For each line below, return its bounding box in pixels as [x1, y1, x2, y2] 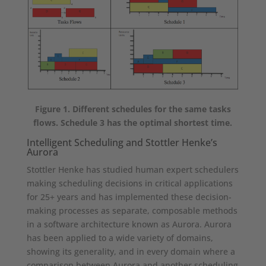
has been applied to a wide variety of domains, [26, 232, 213, 243]
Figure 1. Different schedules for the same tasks [34, 103, 231, 115]
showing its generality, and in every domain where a [26, 245, 235, 257]
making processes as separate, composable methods [26, 204, 237, 216]
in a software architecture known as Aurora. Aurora [26, 218, 232, 230]
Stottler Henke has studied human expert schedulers [26, 163, 239, 175]
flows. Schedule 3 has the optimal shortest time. [33, 116, 233, 128]
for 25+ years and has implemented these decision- [26, 191, 232, 202]
